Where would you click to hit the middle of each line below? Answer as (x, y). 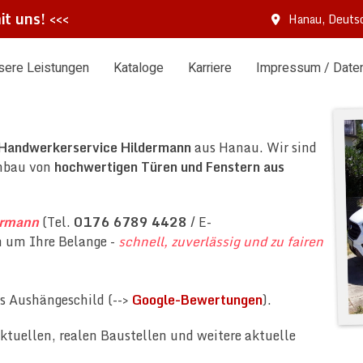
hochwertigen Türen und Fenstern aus (169, 167)
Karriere (210, 68)
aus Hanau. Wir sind (254, 147)
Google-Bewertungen (197, 300)
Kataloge (139, 68)
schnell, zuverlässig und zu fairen (221, 241)
